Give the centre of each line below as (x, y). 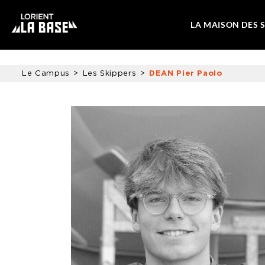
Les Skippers (109, 74)
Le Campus (46, 74)
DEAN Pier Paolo (185, 74)
